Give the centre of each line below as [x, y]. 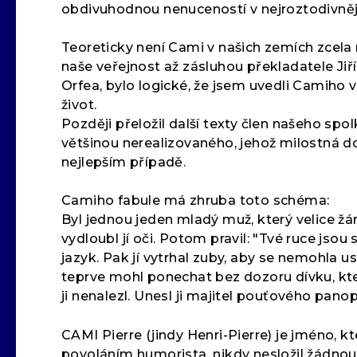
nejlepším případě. [124, 162]
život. [79, 105]
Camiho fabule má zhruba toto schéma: [196, 200]
